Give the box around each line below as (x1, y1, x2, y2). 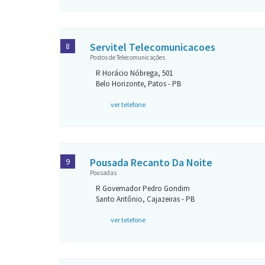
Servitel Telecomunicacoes (90, 40, 215, 54)
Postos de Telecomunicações (90, 53, 165, 62)
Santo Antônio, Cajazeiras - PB (96, 194, 195, 204)
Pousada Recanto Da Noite (90, 156, 212, 169)
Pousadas (90, 169, 117, 177)
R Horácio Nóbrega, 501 (96, 68, 173, 78)
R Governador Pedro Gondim (96, 183, 190, 193)
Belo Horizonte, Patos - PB (96, 79, 181, 89)
